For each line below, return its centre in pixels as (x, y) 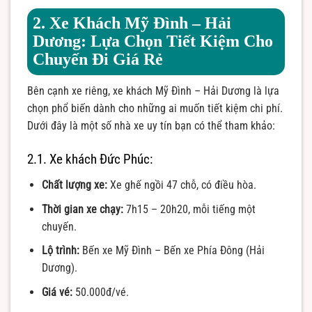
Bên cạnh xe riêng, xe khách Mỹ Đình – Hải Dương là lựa (153, 91)
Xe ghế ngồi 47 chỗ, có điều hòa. (181, 185)
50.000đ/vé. (100, 292)
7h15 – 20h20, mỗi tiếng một (189, 209)
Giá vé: (57, 292)
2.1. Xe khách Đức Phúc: (90, 159)
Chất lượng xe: (74, 185)
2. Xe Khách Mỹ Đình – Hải (132, 23)
